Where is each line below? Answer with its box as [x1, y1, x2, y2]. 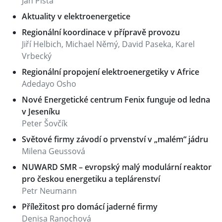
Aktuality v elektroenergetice [22, 11, 130, 22]
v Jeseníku [22, 106, 60, 117]
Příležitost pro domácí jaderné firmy [22, 201, 158, 212]
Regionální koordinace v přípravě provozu [22, 27, 180, 38]
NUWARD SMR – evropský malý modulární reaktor [22, 162, 212, 172]
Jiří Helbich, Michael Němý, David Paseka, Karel [22, 39, 195, 50]
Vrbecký [22, 51, 52, 61]
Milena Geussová [22, 146, 85, 157]
